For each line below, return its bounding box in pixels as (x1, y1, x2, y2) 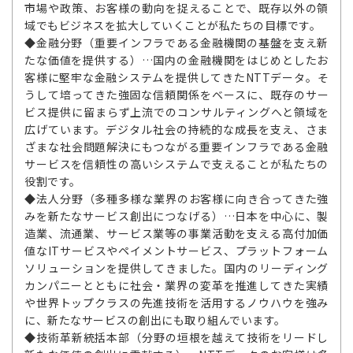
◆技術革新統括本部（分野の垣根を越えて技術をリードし (24, 329, 329, 345)
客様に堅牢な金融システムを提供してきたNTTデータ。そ (24, 69, 329, 85)
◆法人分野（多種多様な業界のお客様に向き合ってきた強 (24, 191, 329, 206)
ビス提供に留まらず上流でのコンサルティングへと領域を (24, 104, 329, 120)
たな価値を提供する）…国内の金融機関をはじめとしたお (24, 52, 329, 68)
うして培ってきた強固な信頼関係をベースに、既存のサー (24, 87, 329, 102)
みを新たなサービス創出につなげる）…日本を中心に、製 (24, 208, 329, 224)
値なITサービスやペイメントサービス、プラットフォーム (24, 243, 329, 258)
